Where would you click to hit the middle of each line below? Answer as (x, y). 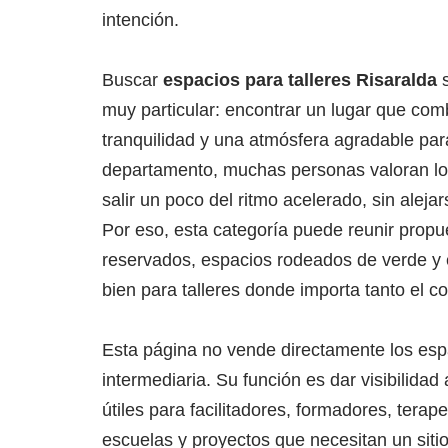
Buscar (132, 80)
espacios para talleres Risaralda (300, 80)
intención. (140, 20)
